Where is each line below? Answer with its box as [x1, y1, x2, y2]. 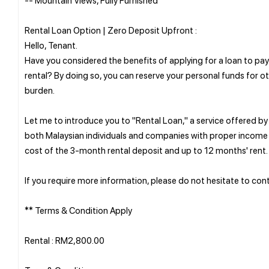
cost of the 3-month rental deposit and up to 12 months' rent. [25, 144, 268, 156]
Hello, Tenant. [25, 38, 77, 51]
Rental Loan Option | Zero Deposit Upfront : [25, 23, 197, 36]
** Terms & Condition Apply [25, 204, 132, 216]
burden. [25, 83, 55, 96]
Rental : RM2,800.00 [25, 234, 104, 246]
